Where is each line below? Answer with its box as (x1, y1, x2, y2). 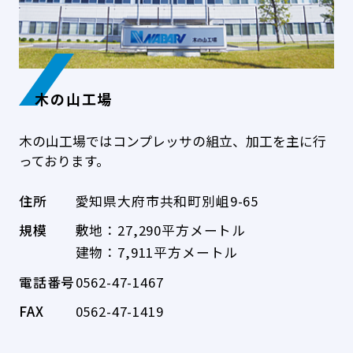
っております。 (18, 150, 110, 170)
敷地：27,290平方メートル (75, 221, 247, 240)
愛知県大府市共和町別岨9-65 (75, 191, 259, 210)
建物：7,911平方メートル (75, 243, 239, 262)
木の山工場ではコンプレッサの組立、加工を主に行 (18, 131, 326, 150)
